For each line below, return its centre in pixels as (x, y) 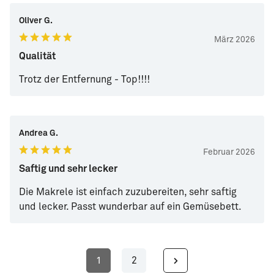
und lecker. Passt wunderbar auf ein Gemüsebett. (130, 207)
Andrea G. (39, 134)
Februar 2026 (229, 153)
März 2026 (235, 40)
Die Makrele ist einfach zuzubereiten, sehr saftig (128, 192)
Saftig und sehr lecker (68, 169)
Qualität (37, 57)
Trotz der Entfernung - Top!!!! (84, 80)
